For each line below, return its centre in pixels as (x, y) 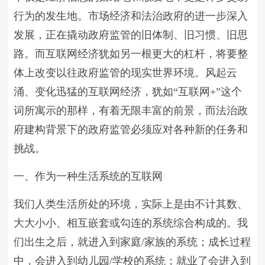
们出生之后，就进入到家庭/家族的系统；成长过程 (132, 242)
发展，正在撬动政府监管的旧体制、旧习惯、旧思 (131, 35)
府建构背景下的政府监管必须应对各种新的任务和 (131, 130)
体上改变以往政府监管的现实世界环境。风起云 (126, 73)
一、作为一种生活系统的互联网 (88, 176)
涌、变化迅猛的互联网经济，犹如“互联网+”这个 (128, 92)
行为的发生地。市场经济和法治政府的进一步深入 (131, 16)
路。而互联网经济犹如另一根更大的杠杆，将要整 (131, 54)
